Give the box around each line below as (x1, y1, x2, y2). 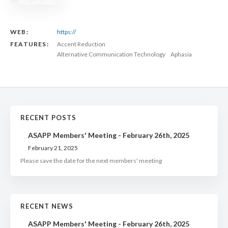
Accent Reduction (57, 40, 105, 48)
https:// (57, 27, 76, 36)
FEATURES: (10, 40, 49, 48)
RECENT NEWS (20, 202, 73, 210)
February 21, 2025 (28, 144, 78, 152)
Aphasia (170, 50, 192, 58)
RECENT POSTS (20, 113, 76, 122)
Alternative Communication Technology (57, 50, 165, 58)
